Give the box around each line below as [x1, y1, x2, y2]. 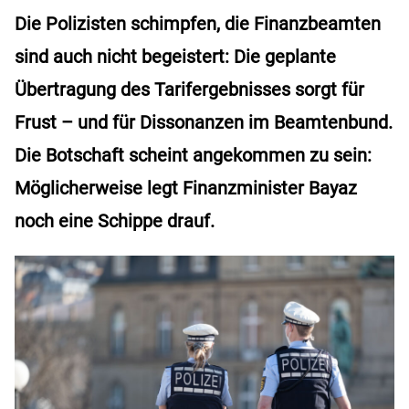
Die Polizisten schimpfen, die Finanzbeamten [15, 12, 381, 35]
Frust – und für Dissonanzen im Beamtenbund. [15, 110, 393, 133]
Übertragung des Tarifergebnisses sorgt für [15, 78, 364, 100]
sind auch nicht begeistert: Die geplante [15, 45, 336, 68]
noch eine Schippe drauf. [15, 209, 215, 232]
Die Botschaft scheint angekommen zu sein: [15, 143, 372, 166]
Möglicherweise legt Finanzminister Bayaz [15, 176, 357, 199]
